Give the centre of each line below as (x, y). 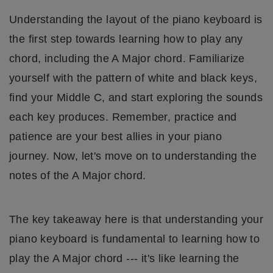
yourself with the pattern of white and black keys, (133, 78)
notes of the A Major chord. (78, 176)
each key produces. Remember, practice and (123, 117)
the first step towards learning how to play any (126, 39)
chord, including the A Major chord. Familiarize (127, 59)
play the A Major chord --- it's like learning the (124, 259)
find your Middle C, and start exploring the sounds (136, 98)
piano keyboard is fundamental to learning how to (135, 239)
